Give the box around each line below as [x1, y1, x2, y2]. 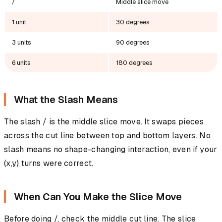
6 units [12, 58, 31, 67]
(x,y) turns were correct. [4, 158, 94, 169]
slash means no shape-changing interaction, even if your [4, 144, 218, 155]
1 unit [12, 18, 26, 27]
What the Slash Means [14, 93, 118, 107]
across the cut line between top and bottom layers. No [4, 130, 211, 141]
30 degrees [116, 18, 150, 27]
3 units [12, 38, 31, 47]
